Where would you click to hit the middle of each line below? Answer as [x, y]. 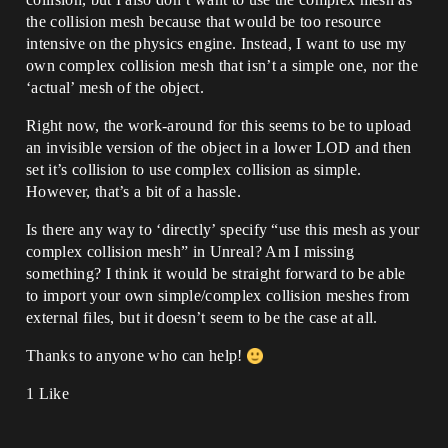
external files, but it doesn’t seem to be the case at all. [202, 317]
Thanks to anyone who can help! [136, 355]
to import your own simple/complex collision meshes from [218, 295]
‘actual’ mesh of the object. [115, 87]
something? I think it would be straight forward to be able [216, 273]
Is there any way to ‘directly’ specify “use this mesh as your [223, 229]
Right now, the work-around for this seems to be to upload [219, 125]
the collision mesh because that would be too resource [203, 21]
